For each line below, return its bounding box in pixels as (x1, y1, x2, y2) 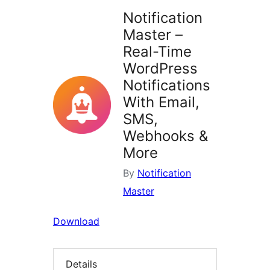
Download (53, 215, 99, 228)
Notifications (123, 77, 210, 95)
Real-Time (123, 43, 192, 61)
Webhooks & (123, 127, 208, 145)
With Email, (123, 93, 199, 111)
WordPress (123, 60, 198, 78)
